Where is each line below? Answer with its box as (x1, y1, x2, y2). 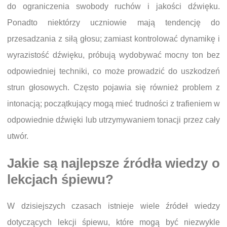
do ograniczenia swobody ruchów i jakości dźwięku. (7, 2, 220, 11)
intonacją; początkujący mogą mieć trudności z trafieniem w (7, 99, 220, 108)
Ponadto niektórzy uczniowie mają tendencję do (7, 18, 220, 27)
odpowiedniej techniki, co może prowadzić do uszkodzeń (7, 66, 220, 75)
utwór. (7, 131, 28, 140)
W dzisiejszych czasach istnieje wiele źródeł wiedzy (7, 202, 220, 211)
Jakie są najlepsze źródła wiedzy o (7, 156, 220, 171)
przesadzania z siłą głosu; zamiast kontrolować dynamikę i (7, 34, 220, 43)
